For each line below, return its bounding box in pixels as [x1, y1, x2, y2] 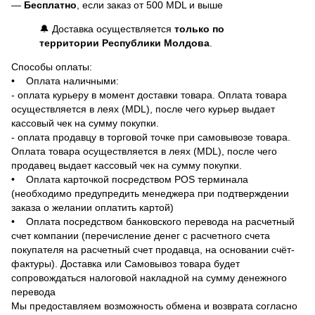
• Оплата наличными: [11, 75, 119, 86]
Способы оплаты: [11, 60, 92, 72]
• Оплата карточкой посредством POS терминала [11, 173, 248, 185]
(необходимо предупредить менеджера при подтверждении [11, 187, 289, 199]
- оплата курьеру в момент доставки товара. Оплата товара [11, 89, 287, 101]
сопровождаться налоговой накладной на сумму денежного [11, 271, 287, 283]
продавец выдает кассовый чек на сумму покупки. [11, 159, 242, 171]
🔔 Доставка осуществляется [39, 22, 174, 34]
